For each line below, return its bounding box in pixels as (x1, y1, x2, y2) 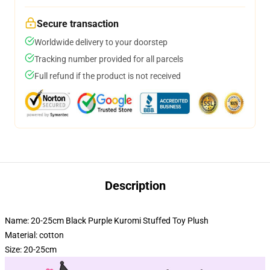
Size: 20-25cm (5, 245, 57, 254)
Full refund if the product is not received (34, 71, 181, 81)
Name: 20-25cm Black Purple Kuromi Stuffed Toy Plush (5, 216, 209, 225)
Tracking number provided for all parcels (34, 54, 183, 64)
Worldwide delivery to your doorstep (34, 37, 168, 47)
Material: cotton (5, 230, 64, 240)
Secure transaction (37, 18, 119, 30)
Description (104, 178, 166, 193)
